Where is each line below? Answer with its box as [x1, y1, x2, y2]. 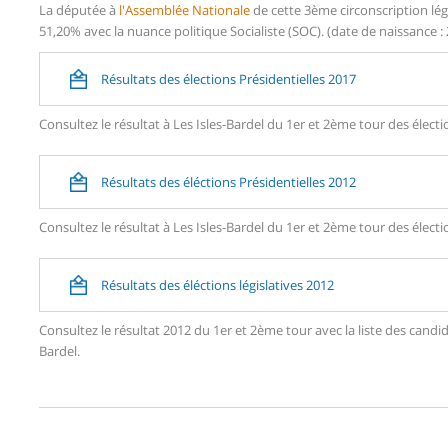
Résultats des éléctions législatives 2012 [101, 275, 334, 294]
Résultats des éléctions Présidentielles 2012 [101, 172, 356, 191]
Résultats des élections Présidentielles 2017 [101, 69, 356, 88]
